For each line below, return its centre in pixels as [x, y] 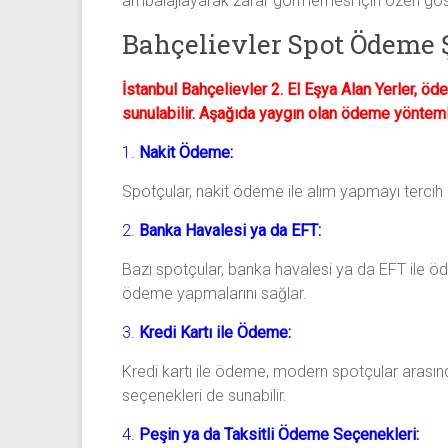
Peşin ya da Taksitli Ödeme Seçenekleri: [279, 434]
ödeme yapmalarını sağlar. [214, 293]
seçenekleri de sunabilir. [204, 395]
